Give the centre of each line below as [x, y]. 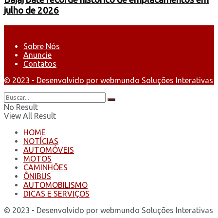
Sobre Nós [42, 46]
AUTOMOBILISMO [55, 185]
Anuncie [37, 55]
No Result [21, 107]
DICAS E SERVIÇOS [56, 193]
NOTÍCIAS [41, 141]
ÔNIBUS [37, 176]
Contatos [40, 64]
